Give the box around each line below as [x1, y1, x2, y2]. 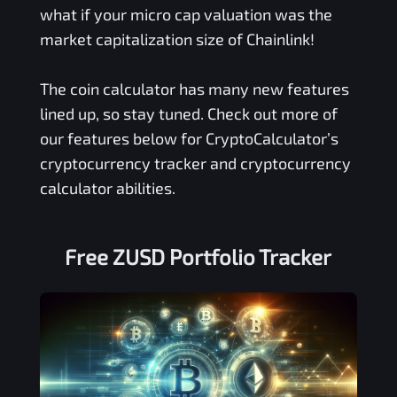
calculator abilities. [39, 177, 175, 198]
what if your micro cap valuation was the [39, 4, 332, 24]
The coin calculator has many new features [39, 78, 349, 98]
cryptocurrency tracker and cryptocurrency [39, 152, 351, 173]
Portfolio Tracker [165, 243, 332, 269]
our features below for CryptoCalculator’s [39, 128, 339, 148]
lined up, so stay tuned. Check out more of [39, 103, 338, 123]
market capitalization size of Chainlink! [39, 28, 315, 49]
